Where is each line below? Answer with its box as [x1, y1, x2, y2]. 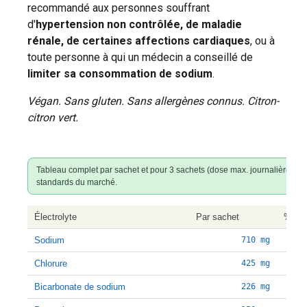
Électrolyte [34, 212, 77, 222]
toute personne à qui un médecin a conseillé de [27, 51, 253, 64]
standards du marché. [36, 177, 117, 187]
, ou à [250, 34, 275, 47]
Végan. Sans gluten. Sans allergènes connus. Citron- [27, 95, 279, 108]
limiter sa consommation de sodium [27, 67, 212, 80]
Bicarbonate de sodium [34, 282, 125, 292]
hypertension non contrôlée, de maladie [36, 18, 242, 31]
